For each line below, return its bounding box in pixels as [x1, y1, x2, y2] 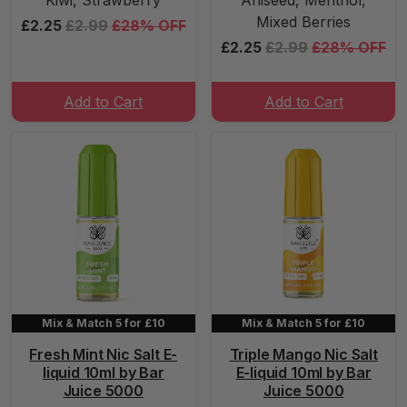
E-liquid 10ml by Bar [235, 363, 372, 382]
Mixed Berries [256, 13, 352, 31]
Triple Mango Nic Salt [229, 345, 378, 363]
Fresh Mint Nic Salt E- [29, 345, 178, 363]
